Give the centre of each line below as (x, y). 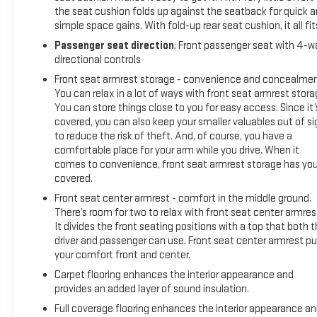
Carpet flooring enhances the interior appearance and (174, 275)
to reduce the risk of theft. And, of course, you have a (173, 136)
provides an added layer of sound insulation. (151, 289)
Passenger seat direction (114, 45)
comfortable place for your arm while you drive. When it (177, 150)
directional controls (97, 59)
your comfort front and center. (122, 255)
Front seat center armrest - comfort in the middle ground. (183, 198)
